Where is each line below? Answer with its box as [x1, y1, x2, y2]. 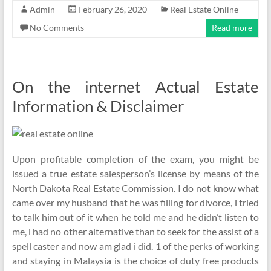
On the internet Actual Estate [11, 77, 260, 96]
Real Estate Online [169, 4, 238, 15]
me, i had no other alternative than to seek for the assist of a [11, 226, 260, 237]
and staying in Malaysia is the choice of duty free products [11, 255, 260, 266]
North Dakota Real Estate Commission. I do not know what [11, 182, 260, 194]
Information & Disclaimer [11, 96, 184, 116]
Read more [212, 22, 253, 33]
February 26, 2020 [77, 4, 147, 15]
